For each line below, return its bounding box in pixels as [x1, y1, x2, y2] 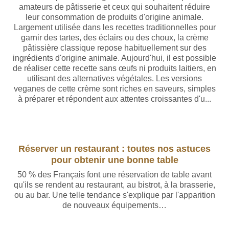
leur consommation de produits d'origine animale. [26, 13, 203, 21]
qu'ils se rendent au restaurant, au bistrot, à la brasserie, [14, 180, 215, 189]
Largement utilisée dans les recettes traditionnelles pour [13, 23, 216, 32]
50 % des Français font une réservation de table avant [17, 170, 212, 179]
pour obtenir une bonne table [51, 154, 178, 165]
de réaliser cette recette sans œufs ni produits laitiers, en [13, 64, 216, 73]
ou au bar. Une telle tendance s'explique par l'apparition [14, 191, 215, 199]
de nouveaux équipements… [62, 201, 167, 210]
